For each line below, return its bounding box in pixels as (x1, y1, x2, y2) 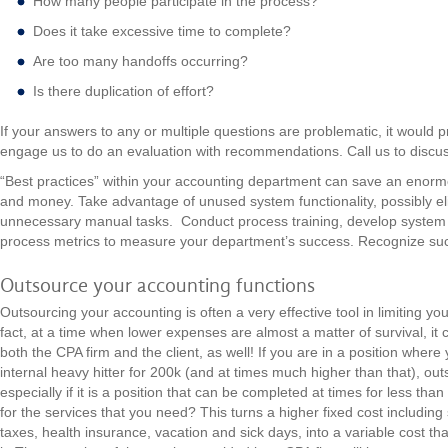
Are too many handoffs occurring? (33, 53, 248, 69)
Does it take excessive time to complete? (33, 23, 291, 39)
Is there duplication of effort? (33, 83, 214, 99)
